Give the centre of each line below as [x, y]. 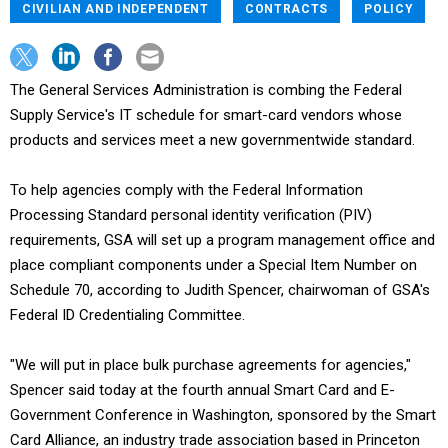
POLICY [389, 9]
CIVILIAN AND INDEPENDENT [115, 9]
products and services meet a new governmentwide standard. [212, 140]
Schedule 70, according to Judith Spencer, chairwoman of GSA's [220, 290]
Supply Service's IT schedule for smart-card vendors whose [206, 115]
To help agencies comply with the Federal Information [186, 190]
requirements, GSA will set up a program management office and [222, 240]
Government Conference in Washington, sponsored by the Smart [223, 415]
